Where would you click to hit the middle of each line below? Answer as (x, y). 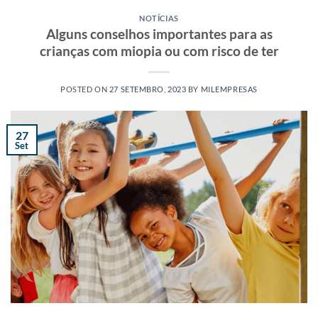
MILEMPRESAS (229, 89)
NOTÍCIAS (159, 18)
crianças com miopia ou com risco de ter (159, 51)
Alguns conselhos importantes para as (159, 34)
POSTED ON (85, 89)
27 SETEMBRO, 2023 (148, 89)
